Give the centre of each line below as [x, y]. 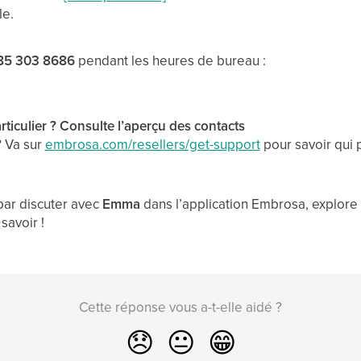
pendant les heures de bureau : [170, 60]
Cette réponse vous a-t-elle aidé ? [180, 307]
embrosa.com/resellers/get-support [152, 144]
